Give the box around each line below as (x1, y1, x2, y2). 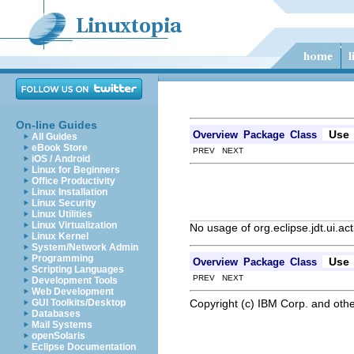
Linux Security (32, 198, 96, 209)
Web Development (32, 286, 114, 297)
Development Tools (32, 275, 118, 286)
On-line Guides (16, 119, 97, 131)
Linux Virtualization (32, 220, 117, 231)
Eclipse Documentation (32, 341, 136, 352)
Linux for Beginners (32, 164, 120, 175)
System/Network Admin (32, 242, 138, 253)
